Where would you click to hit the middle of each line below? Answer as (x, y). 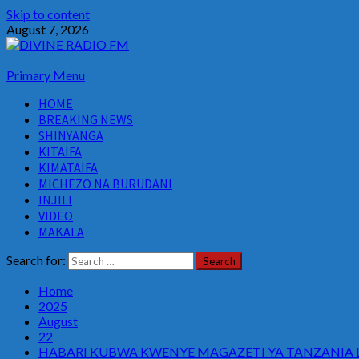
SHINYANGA (71, 135)
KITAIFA (60, 151)
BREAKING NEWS (86, 119)
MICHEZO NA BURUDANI (105, 184)
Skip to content (48, 14)
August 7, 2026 (48, 29)
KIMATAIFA (68, 167)
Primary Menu (46, 75)
